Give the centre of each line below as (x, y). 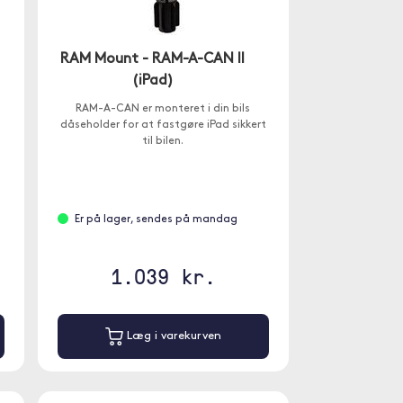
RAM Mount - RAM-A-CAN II (153, 59)
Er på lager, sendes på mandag (156, 219)
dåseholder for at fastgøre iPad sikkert (163, 125)
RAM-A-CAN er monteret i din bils (163, 109)
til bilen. (163, 141)
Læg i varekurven (172, 336)
